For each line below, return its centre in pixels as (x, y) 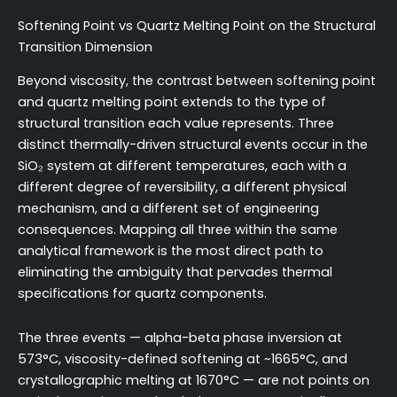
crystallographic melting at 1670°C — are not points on (194, 380)
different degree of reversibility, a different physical (182, 187)
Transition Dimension (85, 47)
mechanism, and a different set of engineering (168, 208)
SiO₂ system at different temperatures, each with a (182, 166)
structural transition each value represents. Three (176, 123)
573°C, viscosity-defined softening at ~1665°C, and (183, 358)
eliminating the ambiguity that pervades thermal (175, 272)
